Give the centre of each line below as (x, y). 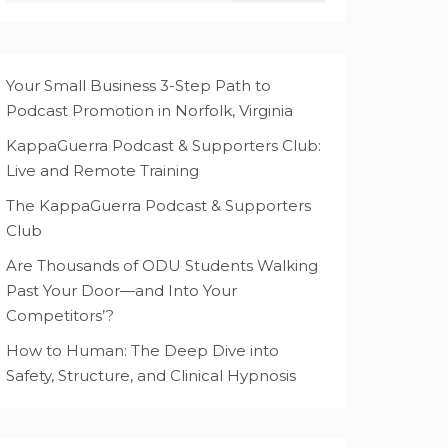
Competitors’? (60, 315)
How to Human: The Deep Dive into (142, 350)
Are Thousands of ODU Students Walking (162, 265)
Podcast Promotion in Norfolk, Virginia (149, 110)
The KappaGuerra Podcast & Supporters (158, 205)
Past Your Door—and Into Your (121, 290)
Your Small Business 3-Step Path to (138, 85)
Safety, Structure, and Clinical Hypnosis (151, 375)
